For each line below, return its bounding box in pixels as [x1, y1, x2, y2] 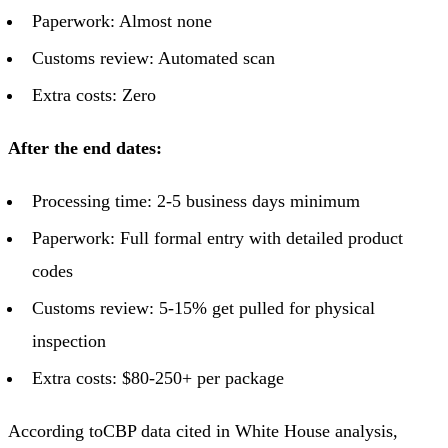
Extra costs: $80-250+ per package [32, 367, 284, 388]
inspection [32, 330, 106, 351]
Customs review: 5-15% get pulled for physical [32, 297, 375, 318]
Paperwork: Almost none [32, 10, 212, 31]
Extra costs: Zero [32, 84, 156, 105]
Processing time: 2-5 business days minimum [32, 190, 360, 211]
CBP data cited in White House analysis [103, 420, 393, 441]
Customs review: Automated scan [32, 47, 275, 68]
